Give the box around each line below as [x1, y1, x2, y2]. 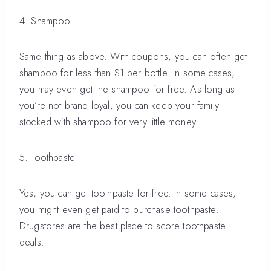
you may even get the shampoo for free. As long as [19, 82, 235, 96]
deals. [19, 235, 44, 249]
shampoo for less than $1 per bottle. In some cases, [19, 65, 235, 80]
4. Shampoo [19, 13, 71, 28]
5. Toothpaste [19, 150, 76, 165]
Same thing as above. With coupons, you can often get [19, 49, 247, 64]
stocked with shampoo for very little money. [19, 114, 199, 129]
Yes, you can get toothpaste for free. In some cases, [19, 186, 237, 200]
